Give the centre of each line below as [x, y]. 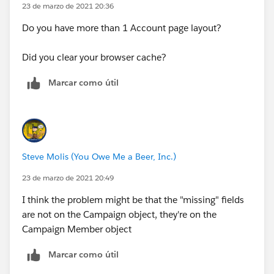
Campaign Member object [77, 229]
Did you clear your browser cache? [94, 57]
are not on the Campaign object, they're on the [119, 214]
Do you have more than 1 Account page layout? [122, 28]
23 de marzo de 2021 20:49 [68, 177]
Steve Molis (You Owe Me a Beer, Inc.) [99, 156]
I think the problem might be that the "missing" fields [133, 199]
